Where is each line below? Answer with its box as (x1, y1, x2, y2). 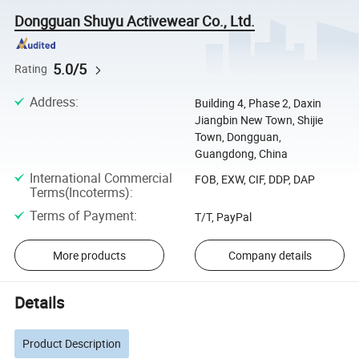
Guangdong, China (194, 145, 288, 161)
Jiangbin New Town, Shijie (194, 111, 323, 127)
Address (29, 92, 75, 111)
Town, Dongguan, (194, 128, 281, 144)
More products (52, 248, 126, 264)
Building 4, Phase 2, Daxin (194, 95, 321, 111)
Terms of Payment (29, 207, 134, 225)
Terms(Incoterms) (29, 183, 130, 201)
